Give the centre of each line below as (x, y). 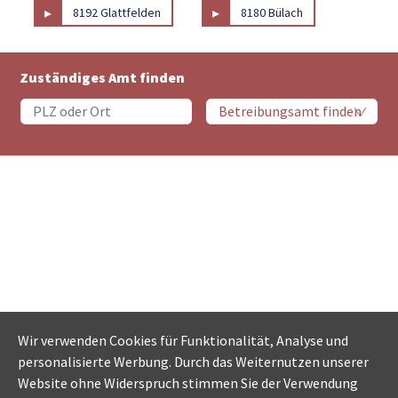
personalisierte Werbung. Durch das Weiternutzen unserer (193, 362)
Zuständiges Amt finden (103, 77)
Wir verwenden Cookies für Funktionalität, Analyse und (183, 341)
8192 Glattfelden (117, 13)
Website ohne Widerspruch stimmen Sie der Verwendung (188, 383)
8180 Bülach (272, 13)
